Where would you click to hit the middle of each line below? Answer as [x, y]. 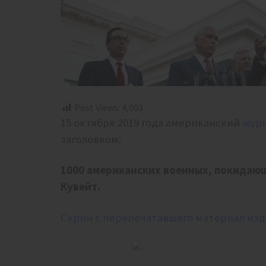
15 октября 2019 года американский [151, 123]
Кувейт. [83, 187]
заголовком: [92, 140]
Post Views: [97, 107]
